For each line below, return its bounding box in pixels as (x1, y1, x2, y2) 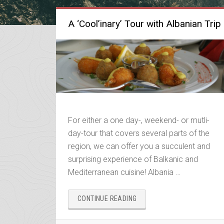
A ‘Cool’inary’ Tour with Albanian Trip (68, 18, 221, 29)
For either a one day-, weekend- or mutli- (68, 115, 209, 125)
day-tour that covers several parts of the (68, 128, 209, 138)
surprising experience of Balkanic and (68, 154, 198, 164)
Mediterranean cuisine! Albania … (68, 167, 180, 177)
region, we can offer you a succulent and (68, 141, 210, 151)
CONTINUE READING (77, 194, 137, 203)
